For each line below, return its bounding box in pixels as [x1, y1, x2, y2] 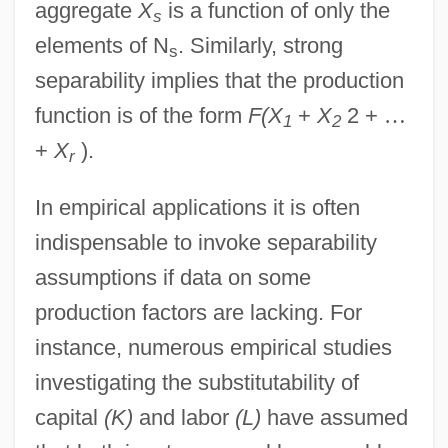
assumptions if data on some [34, 264, 311, 290]
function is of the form [34, 102, 248, 128]
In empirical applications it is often [34, 194, 360, 220]
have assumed [260, 404, 408, 430]
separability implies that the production [34, 67, 404, 93]
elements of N [34, 32, 169, 58]
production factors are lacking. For [34, 299, 362, 325]
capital [34, 404, 104, 430]
